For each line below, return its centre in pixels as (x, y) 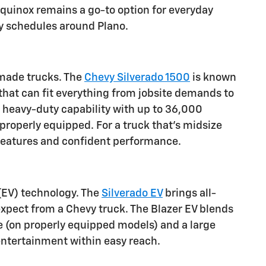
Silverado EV (132, 193)
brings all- (189, 193)
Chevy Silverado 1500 (137, 78)
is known (213, 78)
